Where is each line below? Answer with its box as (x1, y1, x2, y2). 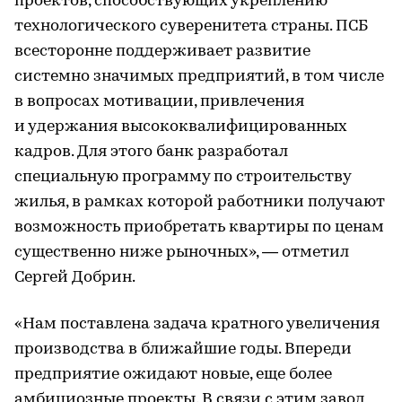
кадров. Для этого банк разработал (14, 144, 288, 161)
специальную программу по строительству (14, 169, 351, 186)
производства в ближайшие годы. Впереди (14, 341, 352, 358)
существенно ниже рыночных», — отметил (14, 244, 349, 261)
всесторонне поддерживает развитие (14, 43, 310, 60)
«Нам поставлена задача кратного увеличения (14, 316, 380, 333)
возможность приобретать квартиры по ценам (14, 219, 384, 236)
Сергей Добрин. (14, 269, 135, 286)
